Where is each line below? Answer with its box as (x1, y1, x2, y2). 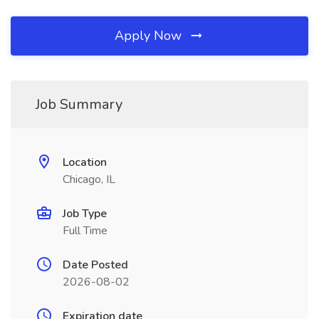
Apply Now (115, 27, 185, 44)
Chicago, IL (63, 172, 115, 187)
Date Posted (63, 257, 128, 273)
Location (63, 155, 107, 170)
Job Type (63, 206, 107, 221)
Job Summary (36, 95, 122, 114)
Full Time (63, 223, 108, 239)
